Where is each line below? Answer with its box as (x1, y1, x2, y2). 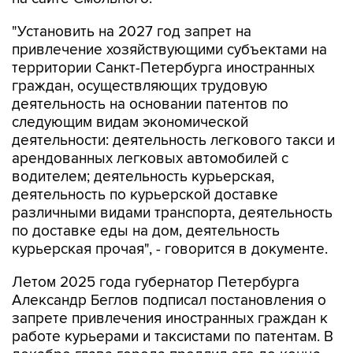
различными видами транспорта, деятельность (12, 204, 333, 222)
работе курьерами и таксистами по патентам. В (12, 328, 333, 346)
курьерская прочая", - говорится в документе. (12, 240, 328, 258)
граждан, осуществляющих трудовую (12, 77, 268, 95)
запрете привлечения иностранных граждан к (12, 310, 328, 328)
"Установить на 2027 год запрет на (12, 23, 251, 41)
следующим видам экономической (12, 113, 248, 132)
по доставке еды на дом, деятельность (12, 222, 280, 240)
